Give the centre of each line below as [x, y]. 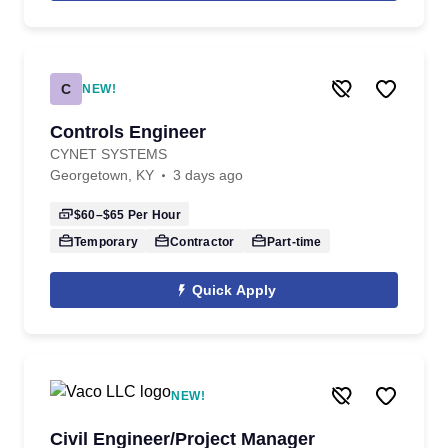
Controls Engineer [128, 132]
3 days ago [208, 175]
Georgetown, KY [102, 175]
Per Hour [152, 215]
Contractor [202, 242]
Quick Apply [234, 290]
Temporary [106, 242]
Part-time [294, 242]
